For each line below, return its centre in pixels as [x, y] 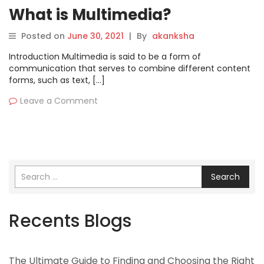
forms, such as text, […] [57, 80]
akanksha [173, 36]
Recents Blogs [70, 221]
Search [225, 177]
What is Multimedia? [90, 15]
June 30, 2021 [95, 36]
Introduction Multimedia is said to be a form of [105, 57]
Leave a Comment [59, 101]
